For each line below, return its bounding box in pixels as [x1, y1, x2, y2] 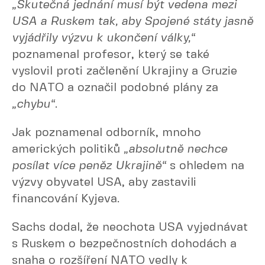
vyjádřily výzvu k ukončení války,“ [12, 33, 195, 44]
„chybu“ [12, 99, 55, 110]
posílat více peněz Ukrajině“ [12, 160, 166, 172]
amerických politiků [12, 144, 124, 155]
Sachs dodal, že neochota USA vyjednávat [12, 222, 248, 233]
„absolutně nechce [124, 144, 227, 155]
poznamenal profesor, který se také [12, 49, 209, 60]
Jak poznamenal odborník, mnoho [12, 127, 201, 138]
